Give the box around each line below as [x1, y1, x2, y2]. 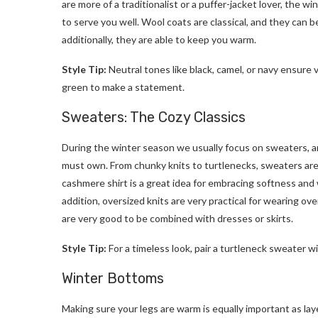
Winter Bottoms [62, 270, 164, 287]
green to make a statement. [62, 81, 185, 94]
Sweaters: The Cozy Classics [62, 109, 246, 126]
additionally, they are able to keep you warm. [62, 33, 256, 46]
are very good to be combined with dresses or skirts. [62, 212, 293, 225]
